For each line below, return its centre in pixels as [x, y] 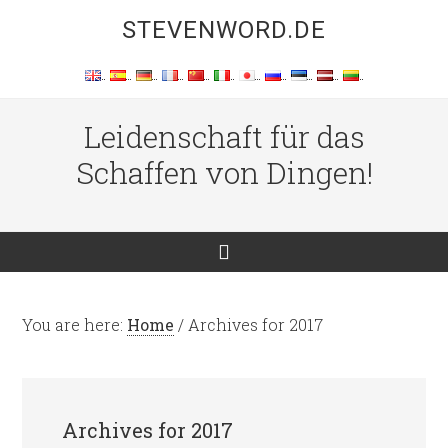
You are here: [75, 324]
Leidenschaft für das [224, 136]
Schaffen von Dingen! [224, 172]
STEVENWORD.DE [224, 30]
